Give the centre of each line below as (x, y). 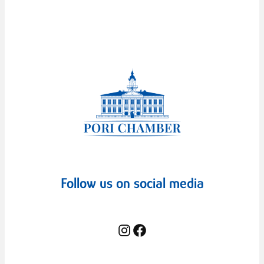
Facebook (135, 229)
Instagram (123, 229)
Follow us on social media (132, 183)
